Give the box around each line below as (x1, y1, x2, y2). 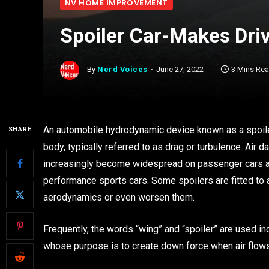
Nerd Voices (97, 65, 148, 74)
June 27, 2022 (156, 65, 204, 74)
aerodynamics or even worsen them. (43, 192, 195, 203)
